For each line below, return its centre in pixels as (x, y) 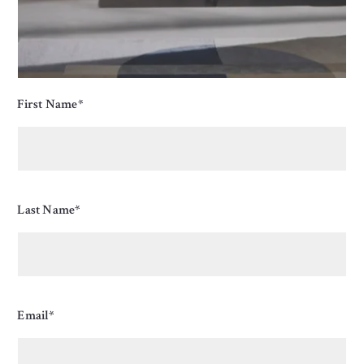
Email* (36, 315)
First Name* (50, 104)
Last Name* (49, 210)
